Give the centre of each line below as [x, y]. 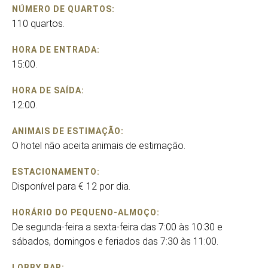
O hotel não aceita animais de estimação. [99, 146]
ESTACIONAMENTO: [56, 172]
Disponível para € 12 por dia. [71, 186]
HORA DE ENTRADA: [56, 50]
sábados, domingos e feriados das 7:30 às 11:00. [115, 241]
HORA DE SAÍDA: [48, 90]
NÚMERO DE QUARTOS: [63, 9]
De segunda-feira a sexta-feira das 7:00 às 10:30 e [117, 227]
